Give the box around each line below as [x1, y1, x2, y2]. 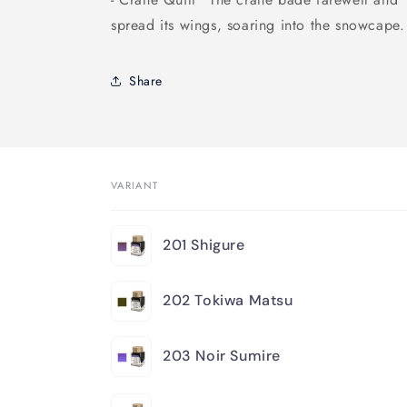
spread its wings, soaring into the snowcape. [111, 15, 405, 35]
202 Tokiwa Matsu [163, 290, 293, 310]
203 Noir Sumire [163, 345, 281, 365]
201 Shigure [163, 234, 245, 254]
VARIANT [111, 178, 159, 193]
